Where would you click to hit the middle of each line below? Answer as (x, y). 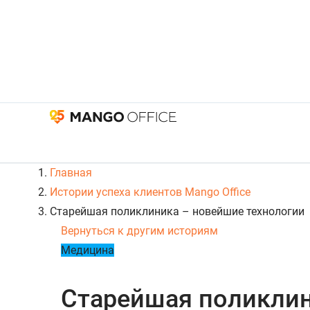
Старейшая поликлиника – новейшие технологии (177, 212)
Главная (71, 173)
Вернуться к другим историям (139, 231)
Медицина (88, 250)
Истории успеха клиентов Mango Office (150, 192)
